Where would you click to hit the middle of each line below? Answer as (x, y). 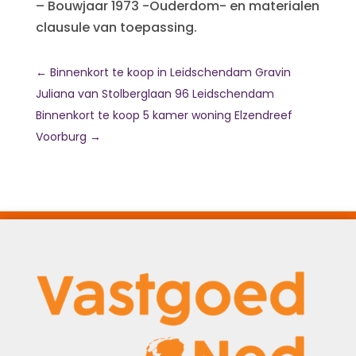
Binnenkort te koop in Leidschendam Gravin (170, 72)
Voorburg (61, 137)
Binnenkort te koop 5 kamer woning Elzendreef (164, 115)
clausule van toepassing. (116, 27)
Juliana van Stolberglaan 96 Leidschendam (155, 94)
